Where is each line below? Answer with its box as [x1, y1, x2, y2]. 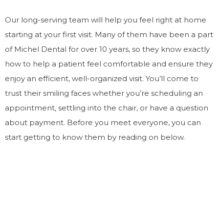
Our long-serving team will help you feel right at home [5, 15, 206, 24]
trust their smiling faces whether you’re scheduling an [5, 88, 203, 98]
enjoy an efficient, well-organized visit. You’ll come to [5, 74, 198, 83]
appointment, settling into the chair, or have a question [5, 103, 208, 112]
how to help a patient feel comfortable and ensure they [5, 59, 213, 68]
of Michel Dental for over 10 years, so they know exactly [5, 44, 210, 54]
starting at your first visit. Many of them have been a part [5, 30, 213, 39]
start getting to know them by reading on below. [5, 132, 185, 142]
